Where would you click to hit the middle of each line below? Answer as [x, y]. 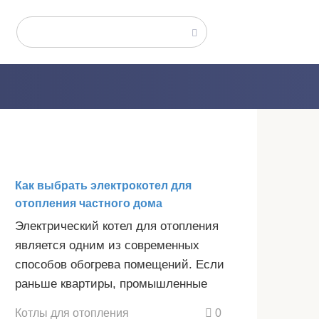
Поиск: [37, 27]
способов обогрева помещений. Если [120, 265]
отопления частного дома [89, 203]
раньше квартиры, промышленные [111, 284]
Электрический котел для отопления [117, 226]
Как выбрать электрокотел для [103, 185]
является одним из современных [107, 245]
